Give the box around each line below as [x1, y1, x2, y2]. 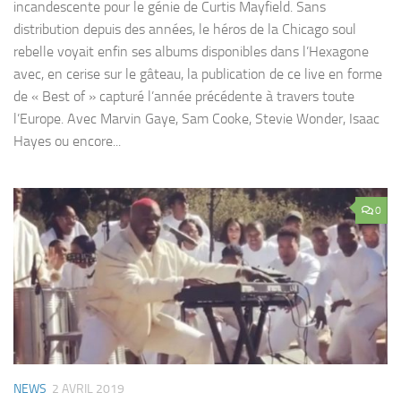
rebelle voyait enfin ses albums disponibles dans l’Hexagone [13, 43, 369, 61]
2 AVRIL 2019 [52, 381, 124, 397]
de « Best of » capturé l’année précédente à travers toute [13, 88, 354, 106]
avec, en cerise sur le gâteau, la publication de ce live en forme [13, 65, 382, 83]
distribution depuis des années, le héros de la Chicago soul [13, 21, 356, 38]
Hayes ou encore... [13, 132, 121, 150]
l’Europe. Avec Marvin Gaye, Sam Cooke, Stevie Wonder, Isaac [13, 110, 380, 128]
